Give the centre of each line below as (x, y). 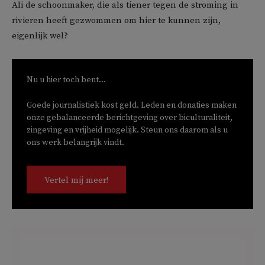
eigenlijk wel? (40, 36)
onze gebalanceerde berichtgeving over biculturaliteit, (130, 118)
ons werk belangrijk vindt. (75, 143)
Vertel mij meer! (76, 180)
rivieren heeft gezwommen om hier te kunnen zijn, (116, 20)
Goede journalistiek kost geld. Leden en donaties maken (132, 105)
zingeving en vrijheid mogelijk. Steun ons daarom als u (127, 130)
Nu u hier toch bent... (66, 80)
